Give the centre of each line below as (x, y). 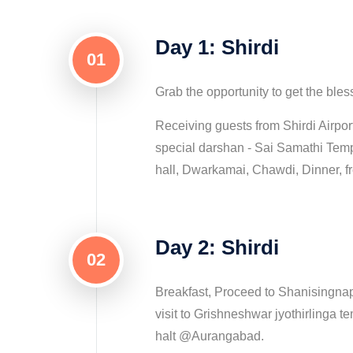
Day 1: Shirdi (217, 47)
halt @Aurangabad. (210, 336)
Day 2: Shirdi (217, 247)
